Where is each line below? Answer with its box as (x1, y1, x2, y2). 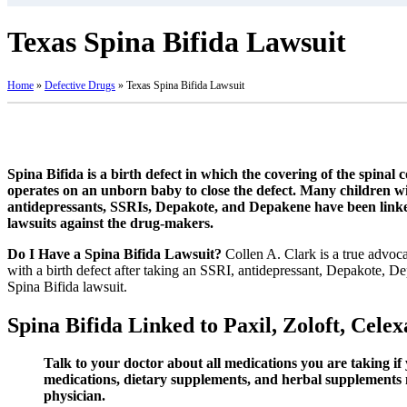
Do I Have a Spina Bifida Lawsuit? (7, 245, 222, 262)
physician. (44, 388, 105, 404)
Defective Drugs (45, 78, 115, 92)
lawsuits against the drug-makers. (7, 214, 213, 231)
